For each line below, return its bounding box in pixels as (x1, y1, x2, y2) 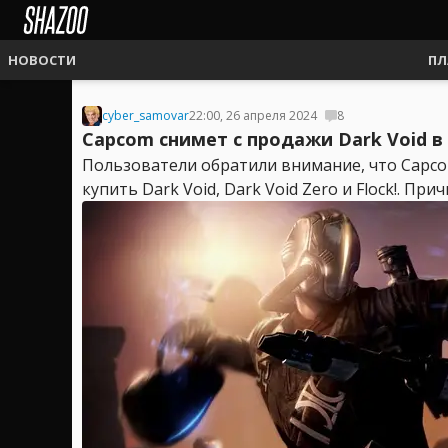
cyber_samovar (102, 107, 189, 124)
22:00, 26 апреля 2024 (189, 107, 317, 124)
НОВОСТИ (8, 51, 76, 69)
